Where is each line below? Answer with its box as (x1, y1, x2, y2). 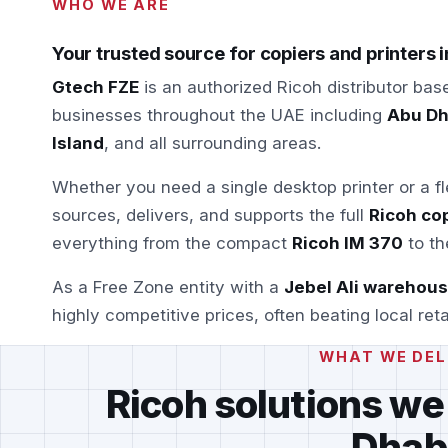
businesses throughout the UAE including (52, 104, 387, 125)
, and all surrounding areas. (104, 132, 321, 153)
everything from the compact (52, 232, 292, 253)
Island (52, 132, 104, 153)
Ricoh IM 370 (292, 232, 403, 253)
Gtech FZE (52, 76, 139, 97)
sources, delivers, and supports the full (52, 204, 369, 225)
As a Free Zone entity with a (52, 276, 284, 297)
